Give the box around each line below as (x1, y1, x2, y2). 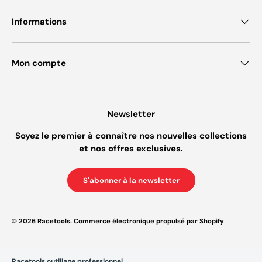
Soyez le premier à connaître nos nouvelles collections (15, 130, 247, 142)
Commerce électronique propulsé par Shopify (74, 216, 224, 225)
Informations (12, 16, 67, 28)
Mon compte (12, 57, 66, 70)
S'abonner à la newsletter (82, 175, 180, 185)
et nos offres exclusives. (79, 143, 183, 155)
